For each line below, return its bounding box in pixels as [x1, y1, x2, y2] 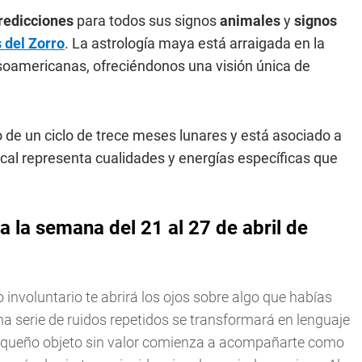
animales [220, 12, 280, 29]
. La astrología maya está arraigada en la [65, 35, 325, 52]
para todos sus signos [74, 12, 220, 29]
